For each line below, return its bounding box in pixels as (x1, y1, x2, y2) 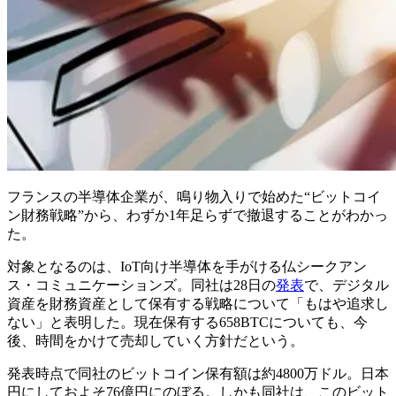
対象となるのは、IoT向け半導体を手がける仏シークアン (7, 258, 367, 274)
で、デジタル (304, 277, 389, 293)
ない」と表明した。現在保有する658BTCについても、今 (7, 314, 368, 330)
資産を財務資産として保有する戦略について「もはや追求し (7, 295, 389, 311)
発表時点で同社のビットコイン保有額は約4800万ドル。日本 (7, 365, 389, 381)
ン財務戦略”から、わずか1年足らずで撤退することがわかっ (7, 207, 388, 223)
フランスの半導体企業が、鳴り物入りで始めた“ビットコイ (7, 188, 381, 204)
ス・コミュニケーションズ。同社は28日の (7, 277, 276, 293)
